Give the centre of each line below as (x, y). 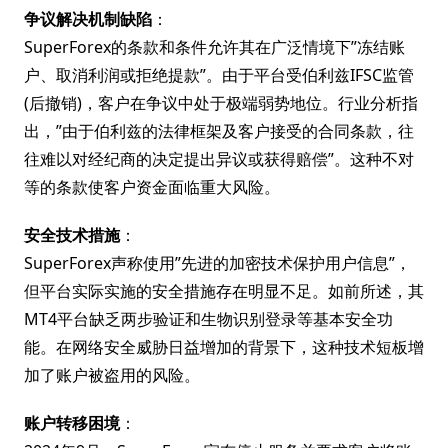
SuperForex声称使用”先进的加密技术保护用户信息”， (217, 263)
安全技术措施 (72, 235)
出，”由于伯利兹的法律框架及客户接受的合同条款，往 (219, 131)
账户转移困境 (72, 423)
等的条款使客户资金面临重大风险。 (152, 187)
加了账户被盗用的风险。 (112, 375)
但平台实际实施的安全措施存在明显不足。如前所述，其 (224, 291)
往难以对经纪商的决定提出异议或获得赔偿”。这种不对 (219, 159)
